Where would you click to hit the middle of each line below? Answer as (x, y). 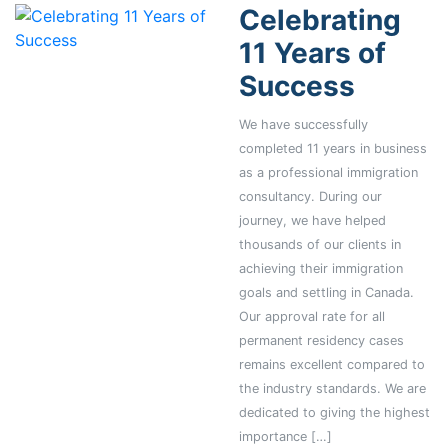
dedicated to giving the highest (334, 413)
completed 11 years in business (333, 149)
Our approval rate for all (312, 317)
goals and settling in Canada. (326, 293)
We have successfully (303, 125)
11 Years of (312, 53)
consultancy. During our (310, 197)
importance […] (285, 437)
